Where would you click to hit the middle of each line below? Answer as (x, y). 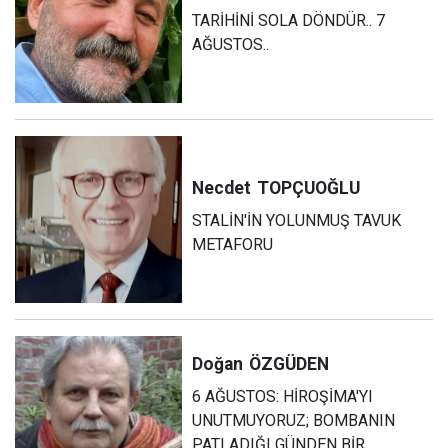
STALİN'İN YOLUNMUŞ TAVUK (297, 220)
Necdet (222, 187)
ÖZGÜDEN (289, 363)
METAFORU (233, 244)
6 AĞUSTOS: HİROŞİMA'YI (283, 396)
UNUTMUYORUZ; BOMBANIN (294, 420)
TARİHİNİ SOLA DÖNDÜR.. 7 (289, 20)
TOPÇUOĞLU (309, 187)
